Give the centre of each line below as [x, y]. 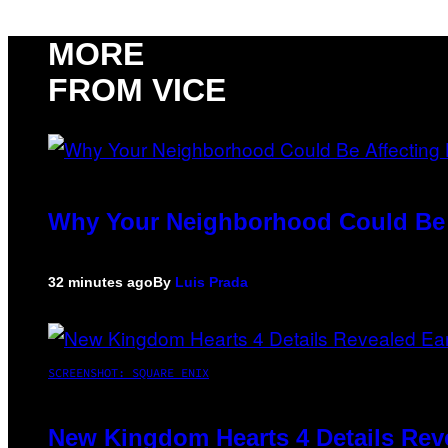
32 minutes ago [100, 282]
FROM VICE [137, 89]
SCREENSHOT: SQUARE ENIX [128, 373]
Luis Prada [211, 282]
